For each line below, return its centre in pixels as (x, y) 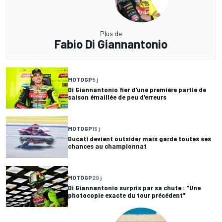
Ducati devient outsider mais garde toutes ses (139, 139)
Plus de (111, 34)
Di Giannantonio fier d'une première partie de (137, 89)
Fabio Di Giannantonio (111, 44)
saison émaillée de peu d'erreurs (117, 97)
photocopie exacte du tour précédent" (127, 195)
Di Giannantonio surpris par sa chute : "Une (134, 188)
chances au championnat (107, 146)
